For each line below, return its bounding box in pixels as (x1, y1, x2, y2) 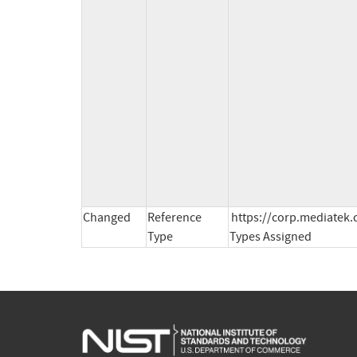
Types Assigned (229, 229, 312, 245)
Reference (147, 210, 202, 226)
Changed (83, 210, 131, 226)
